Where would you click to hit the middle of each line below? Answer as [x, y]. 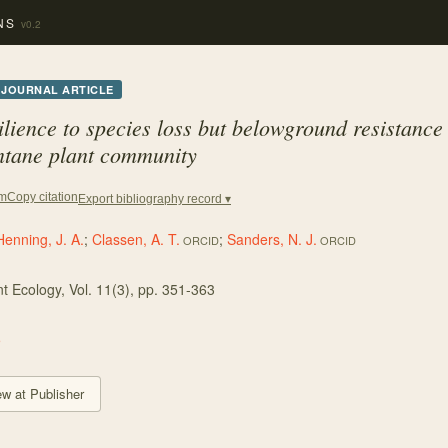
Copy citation [42, 196]
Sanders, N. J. [272, 239]
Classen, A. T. [136, 239]
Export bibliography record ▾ [154, 199]
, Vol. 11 [86, 289]
